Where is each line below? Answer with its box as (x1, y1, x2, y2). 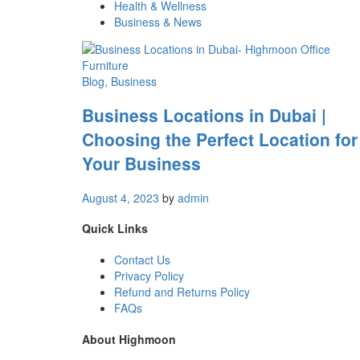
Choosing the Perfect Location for (82, 127, 358, 152)
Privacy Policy (114, 267, 184, 284)
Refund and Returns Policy (114, 283, 250, 300)
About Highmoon (82, 330, 176, 347)
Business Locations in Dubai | (82, 103, 326, 128)
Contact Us (114, 251, 170, 268)
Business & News (114, 13, 202, 30)
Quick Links (82, 220, 148, 237)
